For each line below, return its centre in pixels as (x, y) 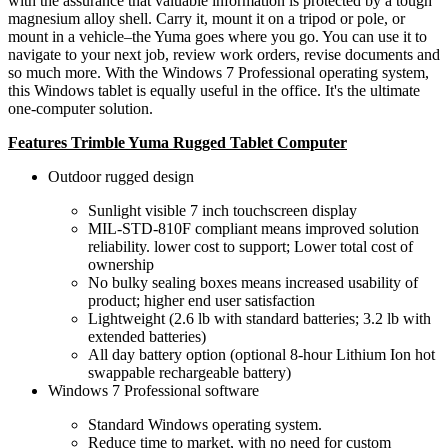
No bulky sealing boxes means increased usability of (253, 283)
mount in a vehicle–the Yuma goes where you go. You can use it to (217, 37)
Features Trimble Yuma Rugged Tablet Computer (177, 143)
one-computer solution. (80, 109)
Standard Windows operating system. (205, 425)
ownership (121, 265)
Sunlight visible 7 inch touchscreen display (222, 211)
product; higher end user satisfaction (201, 301)
